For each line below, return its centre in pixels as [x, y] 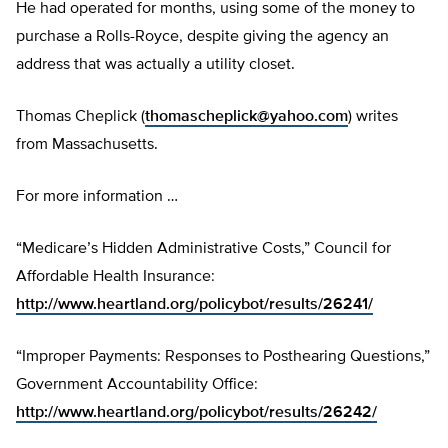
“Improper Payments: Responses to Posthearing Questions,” [223, 357]
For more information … [97, 197]
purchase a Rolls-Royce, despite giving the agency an [202, 37]
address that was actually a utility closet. [155, 65]
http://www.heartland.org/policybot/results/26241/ [194, 305]
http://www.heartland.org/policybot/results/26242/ [196, 413]
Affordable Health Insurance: [115, 277]
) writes [373, 117]
